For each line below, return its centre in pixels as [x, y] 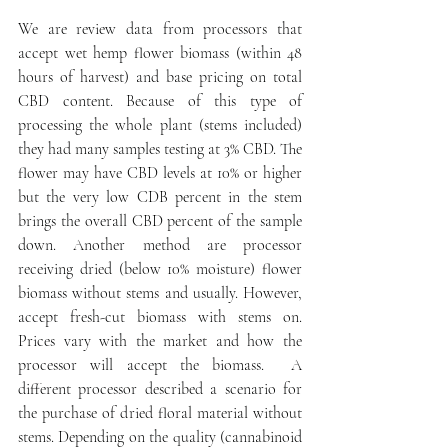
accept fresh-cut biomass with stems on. [160, 317]
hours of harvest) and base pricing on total [160, 77]
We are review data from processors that [160, 29]
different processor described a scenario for [160, 389]
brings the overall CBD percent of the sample [160, 221]
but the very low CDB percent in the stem [160, 197]
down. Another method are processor [160, 245]
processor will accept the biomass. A [160, 365]
